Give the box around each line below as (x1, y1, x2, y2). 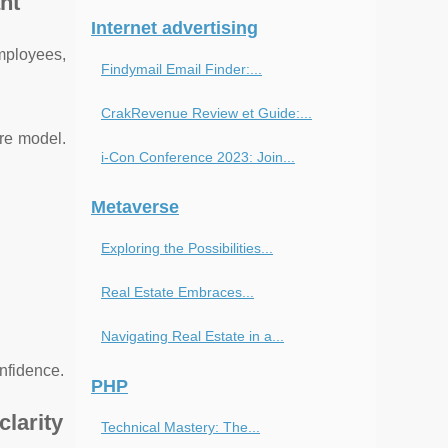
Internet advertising (91, 18, 258, 38)
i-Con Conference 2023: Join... (101, 149, 295, 165)
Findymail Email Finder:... (101, 61, 262, 77)
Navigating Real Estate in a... (101, 328, 284, 344)
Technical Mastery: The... (101, 419, 260, 435)
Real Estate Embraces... (101, 284, 254, 300)
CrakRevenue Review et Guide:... (101, 105, 312, 121)
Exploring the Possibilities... (101, 240, 273, 256)
